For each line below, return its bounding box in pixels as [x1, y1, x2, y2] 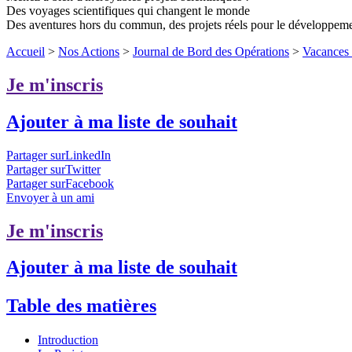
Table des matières [6, 295, 156, 316]
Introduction [38, 333, 98, 346]
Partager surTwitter [6, 162, 101, 176]
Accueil [6, 44, 45, 58]
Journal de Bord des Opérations [133, 44, 289, 58]
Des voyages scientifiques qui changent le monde [6, 3, 250, 17]
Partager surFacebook [6, 176, 114, 190]
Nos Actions [58, 44, 119, 58]
